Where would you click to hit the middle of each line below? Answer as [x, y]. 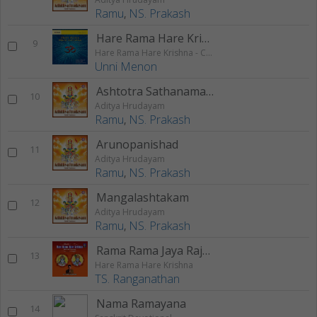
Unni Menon [126, 67]
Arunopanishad [137, 145]
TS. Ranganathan [137, 279]
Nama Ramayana [141, 304]
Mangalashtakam [143, 198]
